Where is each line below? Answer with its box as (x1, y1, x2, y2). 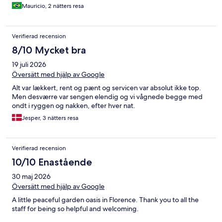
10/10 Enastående (12, 156, 92, 168)
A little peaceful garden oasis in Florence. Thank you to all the (12, 195, 199, 204)
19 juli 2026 (12, 59, 46, 69)
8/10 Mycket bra (12, 44, 86, 56)
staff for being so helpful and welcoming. (12, 204, 139, 213)
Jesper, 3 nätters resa (22, 113, 78, 122)
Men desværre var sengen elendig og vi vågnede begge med (12, 92, 203, 101)
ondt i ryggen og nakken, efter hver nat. (12, 101, 135, 110)
